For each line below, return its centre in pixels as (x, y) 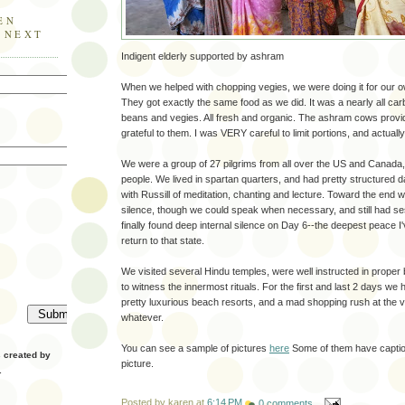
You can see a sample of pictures (195, 348)
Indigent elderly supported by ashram (202, 57)
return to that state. (163, 241)
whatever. (142, 318)
